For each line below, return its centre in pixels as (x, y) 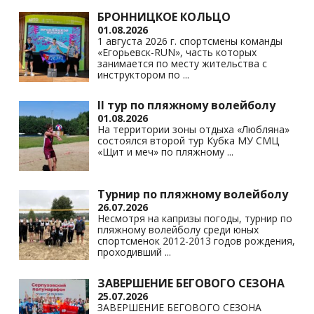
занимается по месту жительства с (183, 63)
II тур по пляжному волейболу (187, 105)
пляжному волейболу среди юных (178, 230)
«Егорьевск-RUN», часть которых (177, 52)
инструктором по (141, 74)
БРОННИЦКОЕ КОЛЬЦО (164, 16)
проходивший (131, 252)
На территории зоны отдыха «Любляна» (194, 130)
